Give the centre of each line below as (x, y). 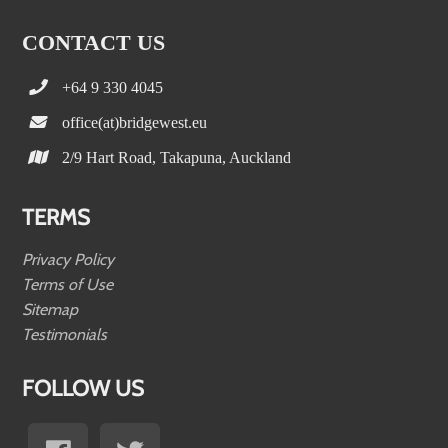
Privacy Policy (68, 259)
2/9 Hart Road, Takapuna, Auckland (177, 156)
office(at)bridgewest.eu (135, 121)
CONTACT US (94, 41)
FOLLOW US (83, 388)
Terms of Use (68, 284)
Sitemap (50, 309)
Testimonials (65, 334)
